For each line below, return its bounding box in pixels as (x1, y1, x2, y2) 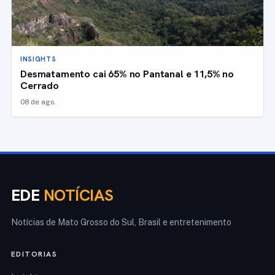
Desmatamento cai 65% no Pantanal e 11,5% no (20, 67, 234, 81)
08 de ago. (20, 98, 56, 107)
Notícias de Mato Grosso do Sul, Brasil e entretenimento (11, 217, 231, 228)
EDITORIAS (11, 249, 57, 260)
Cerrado (20, 79, 59, 93)
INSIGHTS (20, 55, 56, 64)
